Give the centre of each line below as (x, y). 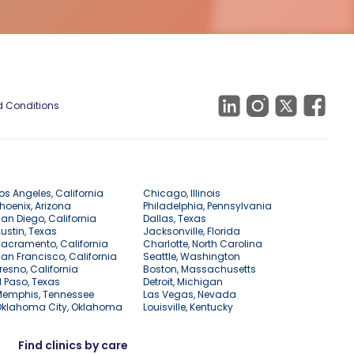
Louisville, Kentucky (188, 307)
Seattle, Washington (191, 257)
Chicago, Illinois (181, 194)
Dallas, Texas (174, 219)
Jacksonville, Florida (191, 232)
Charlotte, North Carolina (202, 244)
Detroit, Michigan (183, 282)
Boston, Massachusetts (199, 269)
